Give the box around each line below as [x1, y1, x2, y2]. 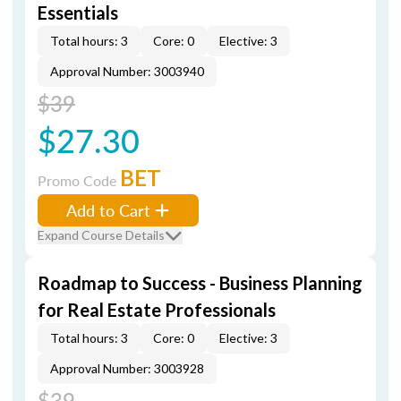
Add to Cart [66, 199, 150, 221]
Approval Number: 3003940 [50, 64, 204, 79]
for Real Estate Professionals [38, 299, 276, 320]
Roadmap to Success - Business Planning [38, 272, 363, 294]
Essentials [38, 2, 118, 23]
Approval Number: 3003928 [50, 361, 204, 376]
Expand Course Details [38, 227, 165, 243]
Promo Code [38, 170, 120, 191]
